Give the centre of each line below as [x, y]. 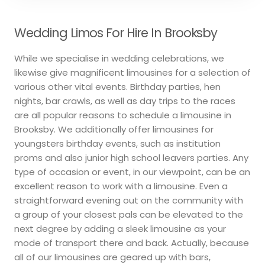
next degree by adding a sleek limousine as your [120, 229]
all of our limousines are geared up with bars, [112, 257]
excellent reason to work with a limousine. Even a [121, 186]
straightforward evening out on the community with [129, 201]
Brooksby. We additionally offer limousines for [114, 130]
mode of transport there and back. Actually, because [132, 243]
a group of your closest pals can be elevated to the [129, 215]
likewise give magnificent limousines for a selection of [132, 73]
